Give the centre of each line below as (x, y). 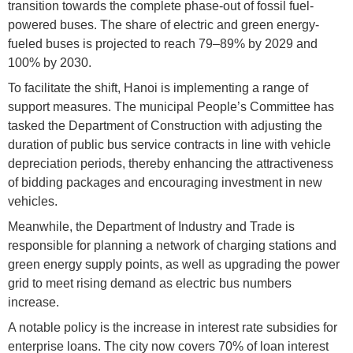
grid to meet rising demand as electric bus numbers (150, 283)
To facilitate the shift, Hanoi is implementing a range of (158, 87)
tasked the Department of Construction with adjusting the (165, 125)
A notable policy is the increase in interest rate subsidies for (173, 327)
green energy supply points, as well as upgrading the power (174, 264)
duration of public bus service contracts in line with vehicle (169, 144)
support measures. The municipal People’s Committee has (171, 106)
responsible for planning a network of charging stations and (172, 245)
